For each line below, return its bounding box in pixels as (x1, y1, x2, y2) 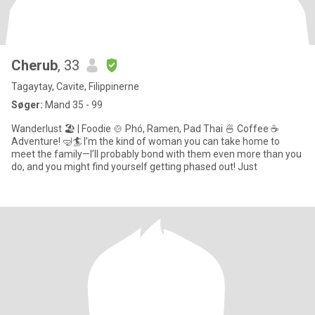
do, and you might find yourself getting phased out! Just (11, 161, 257, 172)
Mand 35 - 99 (43, 99, 103, 110)
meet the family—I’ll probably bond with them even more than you (11, 148, 302, 160)
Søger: (11, 99, 43, 110)
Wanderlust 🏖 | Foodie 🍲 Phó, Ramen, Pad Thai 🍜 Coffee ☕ (11, 123, 237, 134)
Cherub (11, 57, 58, 74)
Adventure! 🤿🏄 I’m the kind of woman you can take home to (11, 136, 84, 147)
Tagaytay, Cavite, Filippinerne (11, 81, 139, 92)
